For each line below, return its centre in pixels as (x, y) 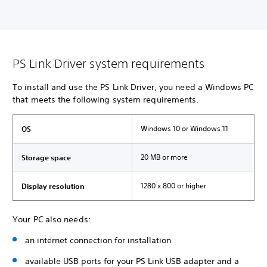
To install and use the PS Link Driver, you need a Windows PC (133, 87)
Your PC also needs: (53, 219)
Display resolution (53, 186)
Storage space (46, 157)
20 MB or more (164, 157)
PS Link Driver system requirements (109, 63)
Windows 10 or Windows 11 (184, 128)
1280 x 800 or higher (173, 186)
